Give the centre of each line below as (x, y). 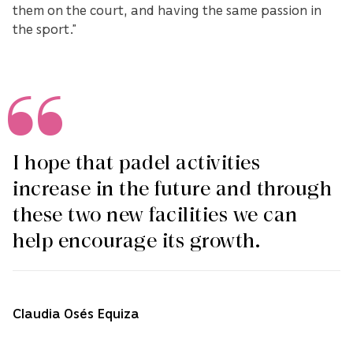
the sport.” (45, 29)
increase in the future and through (172, 190)
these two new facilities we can (155, 216)
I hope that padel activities (136, 163)
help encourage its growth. (136, 242)
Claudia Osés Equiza (76, 313)
